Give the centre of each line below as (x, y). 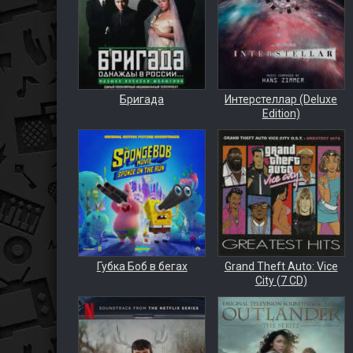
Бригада (142, 99)
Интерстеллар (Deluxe (281, 99)
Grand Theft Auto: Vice (281, 266)
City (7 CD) (281, 281)
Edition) (281, 113)
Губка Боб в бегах (142, 266)
